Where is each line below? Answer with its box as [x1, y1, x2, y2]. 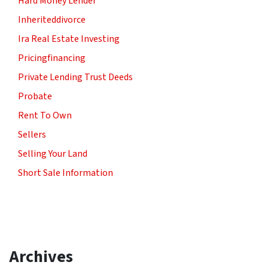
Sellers [18, 127, 46, 141]
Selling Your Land [18, 147, 87, 160]
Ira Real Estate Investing [18, 32, 120, 45]
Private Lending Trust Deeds [18, 70, 133, 84]
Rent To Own [18, 108, 72, 122]
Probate [18, 89, 52, 103]
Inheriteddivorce [18, 13, 86, 26]
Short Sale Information [18, 166, 113, 179]
